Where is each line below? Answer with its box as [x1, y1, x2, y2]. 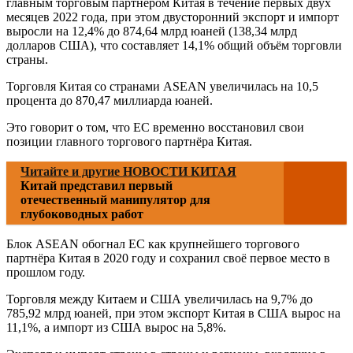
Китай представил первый [20, 179, 173, 193]
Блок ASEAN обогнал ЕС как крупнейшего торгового [6, 237, 299, 251]
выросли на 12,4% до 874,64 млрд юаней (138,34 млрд [6, 24, 297, 39]
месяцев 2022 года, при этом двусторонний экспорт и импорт [6, 10, 339, 24]
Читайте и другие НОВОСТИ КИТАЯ [20, 165, 236, 179]
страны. [6, 53, 48, 67]
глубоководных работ [20, 207, 143, 221]
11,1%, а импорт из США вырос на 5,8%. [6, 321, 226, 335]
